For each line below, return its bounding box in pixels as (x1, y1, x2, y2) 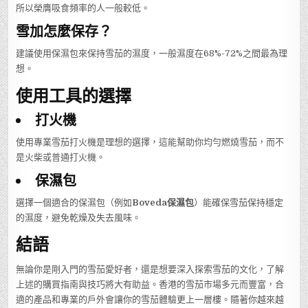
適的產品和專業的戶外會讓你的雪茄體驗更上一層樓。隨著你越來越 (16, 294, 285, 305)
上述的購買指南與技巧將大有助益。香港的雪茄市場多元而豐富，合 (16, 278, 285, 289)
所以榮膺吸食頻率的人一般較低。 (16, 3, 151, 14)
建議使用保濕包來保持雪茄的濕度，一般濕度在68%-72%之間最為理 (16, 48, 288, 59)
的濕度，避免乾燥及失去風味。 (16, 212, 142, 223)
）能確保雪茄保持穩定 (194, 197, 284, 208)
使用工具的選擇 (16, 83, 132, 106)
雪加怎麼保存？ (16, 21, 113, 41)
